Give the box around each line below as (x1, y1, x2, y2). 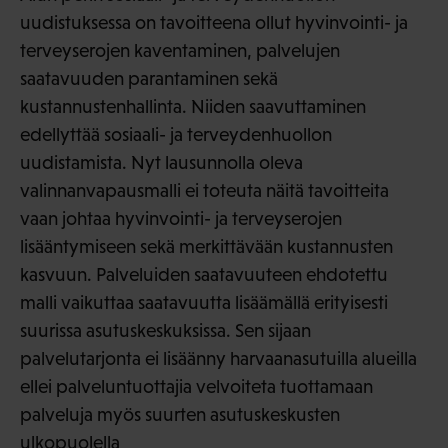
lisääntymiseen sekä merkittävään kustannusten (20, 236, 393, 258)
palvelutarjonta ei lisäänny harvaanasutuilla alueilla (20, 348, 417, 370)
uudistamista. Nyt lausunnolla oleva (20, 152, 303, 174)
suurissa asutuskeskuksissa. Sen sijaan (20, 320, 311, 342)
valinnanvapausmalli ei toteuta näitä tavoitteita (20, 180, 389, 202)
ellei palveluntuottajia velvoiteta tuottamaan (20, 376, 373, 398)
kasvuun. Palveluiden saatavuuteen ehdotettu (20, 264, 388, 286)
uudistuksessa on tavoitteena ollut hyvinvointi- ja (20, 12, 408, 34)
